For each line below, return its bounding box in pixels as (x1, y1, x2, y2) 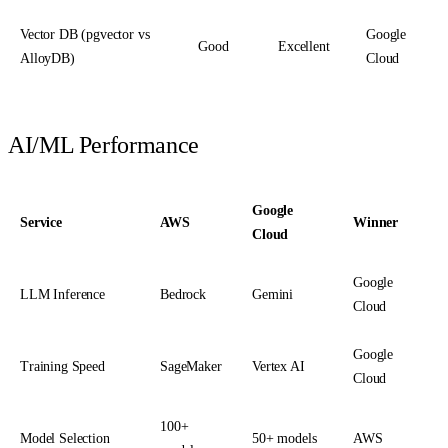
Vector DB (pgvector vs (20, 27, 150, 43)
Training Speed (20, 359, 105, 375)
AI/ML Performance (8, 132, 199, 159)
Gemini (252, 287, 294, 303)
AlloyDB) (20, 51, 75, 67)
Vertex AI (252, 359, 305, 375)
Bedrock (160, 287, 206, 303)
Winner (353, 215, 399, 231)
